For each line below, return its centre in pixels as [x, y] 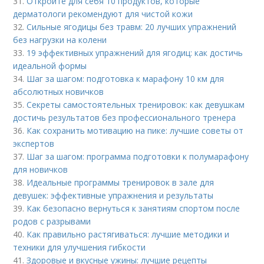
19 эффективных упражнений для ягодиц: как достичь [135, 52]
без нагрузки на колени [60, 39]
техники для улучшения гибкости [80, 247]
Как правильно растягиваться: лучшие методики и [128, 234]
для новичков [41, 169]
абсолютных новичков [59, 91]
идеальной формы [50, 65]
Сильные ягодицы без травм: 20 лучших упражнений [132, 27]
